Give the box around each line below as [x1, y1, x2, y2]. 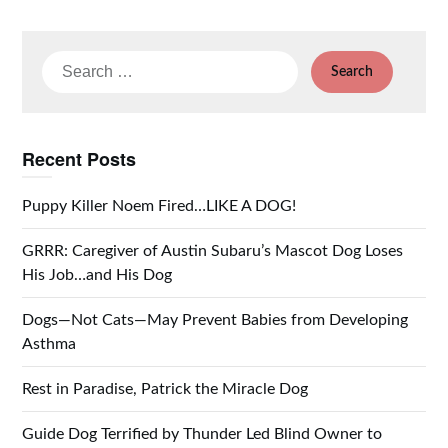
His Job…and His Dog [22, 267, 173, 283]
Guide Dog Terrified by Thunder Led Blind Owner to [22, 426, 383, 442]
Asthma [22, 336, 77, 352]
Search [41, 54, 91, 70]
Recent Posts [22, 146, 137, 172]
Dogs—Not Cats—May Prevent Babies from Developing [22, 312, 409, 328]
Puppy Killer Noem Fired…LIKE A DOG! [22, 198, 297, 214]
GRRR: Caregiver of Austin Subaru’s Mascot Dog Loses [22, 243, 404, 259]
